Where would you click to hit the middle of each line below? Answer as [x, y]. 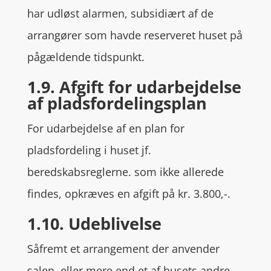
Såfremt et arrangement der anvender [123, 249]
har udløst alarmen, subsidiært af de [120, 13]
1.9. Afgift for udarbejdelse [134, 87]
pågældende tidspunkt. [86, 57]
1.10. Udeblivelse [94, 224]
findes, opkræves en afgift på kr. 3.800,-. [129, 194]
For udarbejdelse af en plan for [106, 128]
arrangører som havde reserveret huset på [135, 35]
